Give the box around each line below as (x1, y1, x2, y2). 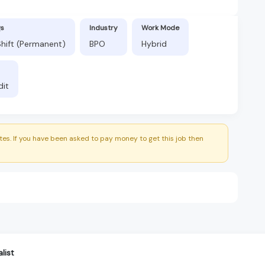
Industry (89, 22, 118, 33)
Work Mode (141, 22, 179, 33)
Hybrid (141, 38, 167, 49)
